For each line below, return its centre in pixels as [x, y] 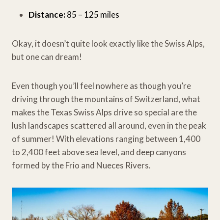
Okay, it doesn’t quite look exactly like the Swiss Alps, [108, 43]
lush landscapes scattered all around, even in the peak [109, 125]
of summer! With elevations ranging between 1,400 [106, 138]
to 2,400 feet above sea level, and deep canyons [99, 152]
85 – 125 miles [92, 14]
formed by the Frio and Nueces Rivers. [81, 165]
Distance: [47, 14]
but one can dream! [47, 56]
